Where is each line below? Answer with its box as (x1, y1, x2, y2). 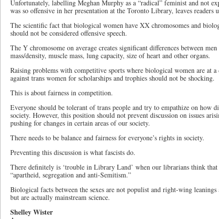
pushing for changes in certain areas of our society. (10, 118, 150, 128)
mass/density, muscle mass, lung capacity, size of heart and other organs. (10, 51, 210, 60)
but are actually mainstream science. (10, 193, 110, 202)
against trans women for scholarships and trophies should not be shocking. (10, 73, 215, 83)
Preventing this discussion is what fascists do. (10, 148, 135, 157)
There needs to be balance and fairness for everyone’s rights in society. (10, 133, 204, 142)
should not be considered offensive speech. (10, 28, 127, 38)
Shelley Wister (10, 207, 53, 217)
